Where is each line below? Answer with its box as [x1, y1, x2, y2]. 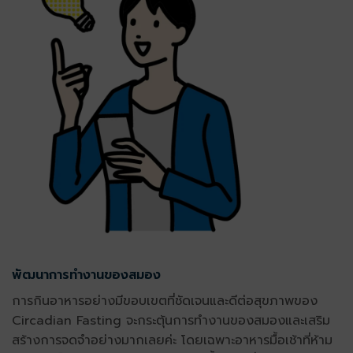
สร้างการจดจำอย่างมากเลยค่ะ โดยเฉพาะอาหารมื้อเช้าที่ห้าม [12, 330, 333, 350]
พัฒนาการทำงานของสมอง [12, 265, 161, 284]
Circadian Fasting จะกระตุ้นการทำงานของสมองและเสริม [12, 310, 330, 330]
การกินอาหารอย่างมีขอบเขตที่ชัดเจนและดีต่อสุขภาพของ [12, 291, 318, 310]
